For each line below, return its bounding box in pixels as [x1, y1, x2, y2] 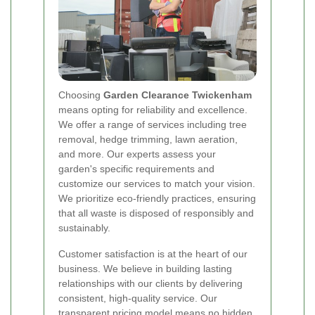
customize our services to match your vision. [58, 177, 255, 189]
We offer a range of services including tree [58, 118, 247, 130]
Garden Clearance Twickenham [103, 89, 252, 101]
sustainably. [58, 221, 110, 233]
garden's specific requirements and [58, 162, 214, 174]
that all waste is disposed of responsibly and [58, 207, 254, 219]
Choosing [58, 89, 103, 101]
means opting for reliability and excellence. [58, 103, 247, 115]
